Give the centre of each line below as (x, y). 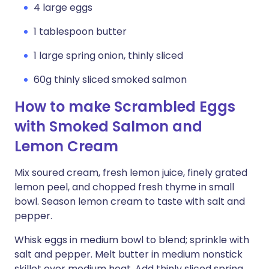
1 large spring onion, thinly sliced (108, 56)
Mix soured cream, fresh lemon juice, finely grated (131, 173)
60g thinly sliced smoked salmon (110, 80)
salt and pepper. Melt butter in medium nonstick (128, 254)
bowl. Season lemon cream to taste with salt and (130, 201)
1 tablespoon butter (80, 32)
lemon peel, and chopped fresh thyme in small (124, 187)
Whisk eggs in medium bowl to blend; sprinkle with (132, 240)
